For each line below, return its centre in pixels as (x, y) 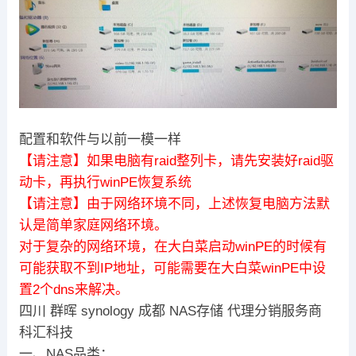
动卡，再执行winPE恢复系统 (105, 182)
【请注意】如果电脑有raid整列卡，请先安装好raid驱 (176, 161)
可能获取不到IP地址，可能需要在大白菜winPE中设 (172, 268)
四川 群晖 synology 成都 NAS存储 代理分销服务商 (170, 311)
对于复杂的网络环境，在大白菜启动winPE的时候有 (172, 246)
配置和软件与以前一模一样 (100, 139)
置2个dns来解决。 (74, 289)
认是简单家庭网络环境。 (93, 225)
